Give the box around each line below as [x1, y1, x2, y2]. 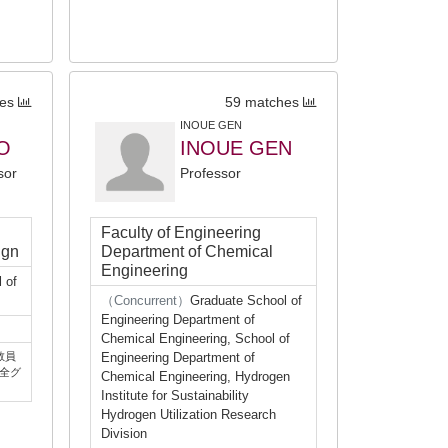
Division [101, 426, 147, 441]
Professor [180, 165, 241, 181]
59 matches [225, 95, 299, 110]
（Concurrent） [101, 293, 190, 308]
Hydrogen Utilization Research [101, 407, 276, 422]
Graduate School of [190, 293, 302, 308]
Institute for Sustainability [101, 388, 249, 403]
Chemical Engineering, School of [101, 331, 290, 346]
